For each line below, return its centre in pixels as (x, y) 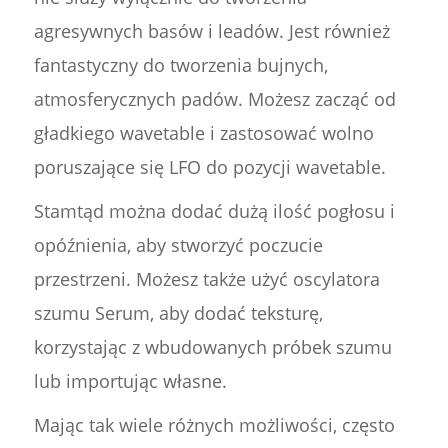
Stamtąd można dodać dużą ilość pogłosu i (214, 211)
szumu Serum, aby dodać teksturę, (178, 313)
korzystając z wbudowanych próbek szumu (212, 347)
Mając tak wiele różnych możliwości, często (214, 425)
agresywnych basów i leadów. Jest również (211, 31)
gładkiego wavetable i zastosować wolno (203, 133)
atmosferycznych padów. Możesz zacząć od (214, 99)
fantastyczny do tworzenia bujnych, (180, 65)
